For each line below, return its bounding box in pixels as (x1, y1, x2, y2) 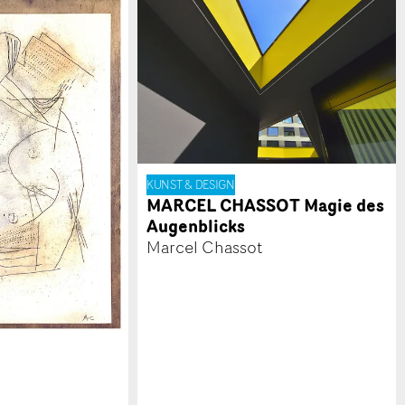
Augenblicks (146, 213, 245, 240)
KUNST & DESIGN (146, 176, 235, 193)
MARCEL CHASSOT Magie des (146, 193, 384, 219)
